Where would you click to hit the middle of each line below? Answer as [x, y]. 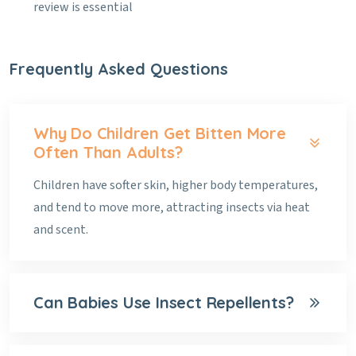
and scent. [61, 230]
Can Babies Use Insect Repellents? [164, 302]
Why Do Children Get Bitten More [160, 133]
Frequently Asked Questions [119, 69]
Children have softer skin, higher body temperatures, [176, 185]
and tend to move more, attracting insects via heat [172, 207]
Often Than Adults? [108, 152]
